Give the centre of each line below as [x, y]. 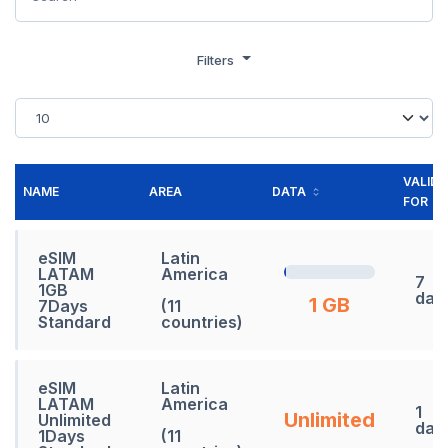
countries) [202, 321]
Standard [74, 321]
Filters [218, 59]
